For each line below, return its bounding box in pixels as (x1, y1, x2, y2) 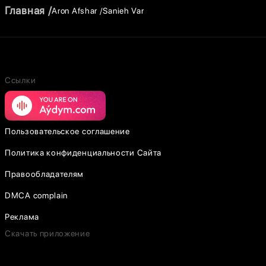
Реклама (5, 212, 39, 221)
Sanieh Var (103, 5, 144, 15)
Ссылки (5, 75, 36, 85)
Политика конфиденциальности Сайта (5, 148, 162, 157)
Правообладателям (5, 169, 84, 179)
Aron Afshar (52, 5, 98, 15)
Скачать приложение (5, 229, 90, 238)
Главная (5, 4, 45, 17)
